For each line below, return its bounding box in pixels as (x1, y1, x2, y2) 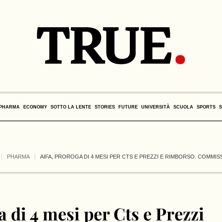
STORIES (94, 105, 115, 110)
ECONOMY (23, 105, 47, 110)
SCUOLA (173, 105, 193, 110)
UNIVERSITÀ (141, 105, 170, 110)
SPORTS (196, 105, 216, 110)
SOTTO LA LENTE (50, 105, 91, 110)
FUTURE (118, 105, 138, 110)
